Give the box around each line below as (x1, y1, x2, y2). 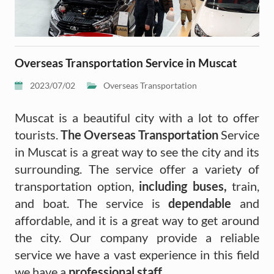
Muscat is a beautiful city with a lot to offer (15, 109, 259, 125)
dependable (168, 195, 240, 210)
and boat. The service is (15, 195, 169, 210)
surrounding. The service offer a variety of (15, 161, 259, 176)
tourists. (15, 127, 58, 142)
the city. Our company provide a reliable (15, 229, 259, 245)
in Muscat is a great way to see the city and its (15, 144, 259, 159)
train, (226, 178, 259, 193)
